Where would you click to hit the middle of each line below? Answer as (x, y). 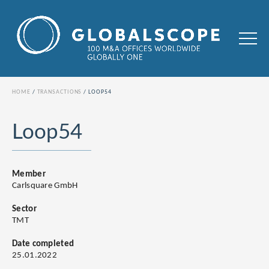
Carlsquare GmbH (45, 186)
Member (29, 175)
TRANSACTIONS (59, 92)
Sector (24, 210)
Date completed (43, 244)
